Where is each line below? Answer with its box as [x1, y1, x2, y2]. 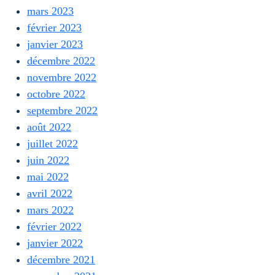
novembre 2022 [27, 71, 96, 83]
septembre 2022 [27, 104, 98, 117]
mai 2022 [27, 171, 69, 183]
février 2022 [27, 220, 82, 233]
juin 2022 [27, 154, 69, 166]
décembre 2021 [27, 254, 95, 266]
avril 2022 [27, 187, 72, 199]
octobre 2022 [27, 88, 85, 100]
